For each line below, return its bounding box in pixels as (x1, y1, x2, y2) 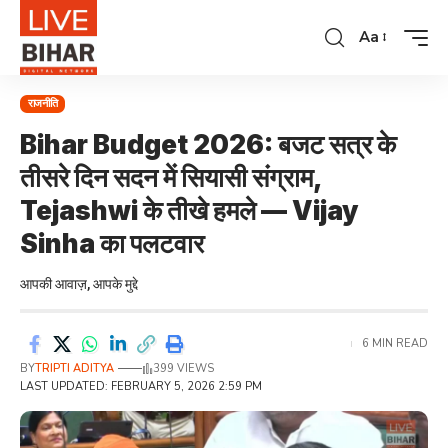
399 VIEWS (153, 360, 214, 376)
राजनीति (27, 96, 58, 111)
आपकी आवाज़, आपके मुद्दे (20, 275, 138, 292)
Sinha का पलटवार (20, 227, 204, 259)
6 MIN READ (362, 335, 428, 351)
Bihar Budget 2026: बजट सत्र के (20, 128, 396, 160)
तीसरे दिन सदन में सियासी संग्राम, (20, 161, 322, 193)
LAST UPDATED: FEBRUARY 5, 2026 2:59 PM (20, 378, 262, 394)
